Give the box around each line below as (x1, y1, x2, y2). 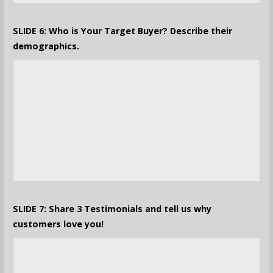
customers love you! (12, 218, 104, 230)
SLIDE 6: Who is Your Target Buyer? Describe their (12, 25, 232, 37)
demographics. (12, 40, 79, 52)
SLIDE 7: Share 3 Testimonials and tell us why (12, 203, 211, 215)
